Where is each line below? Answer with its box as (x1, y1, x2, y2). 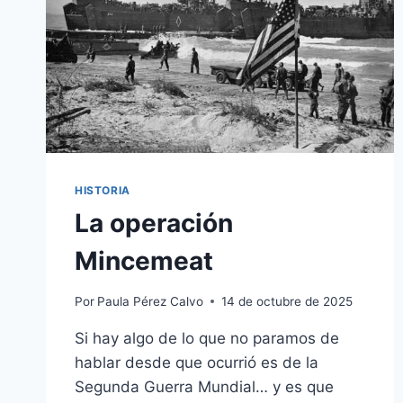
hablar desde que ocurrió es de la (75, 353, 318, 372)
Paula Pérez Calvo (97, 293, 204, 309)
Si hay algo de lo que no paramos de (75, 328, 339, 347)
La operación (75, 208, 233, 239)
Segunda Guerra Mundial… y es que (75, 377, 334, 396)
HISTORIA (75, 184, 130, 198)
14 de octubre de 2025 (221, 293, 354, 309)
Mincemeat (75, 246, 213, 277)
